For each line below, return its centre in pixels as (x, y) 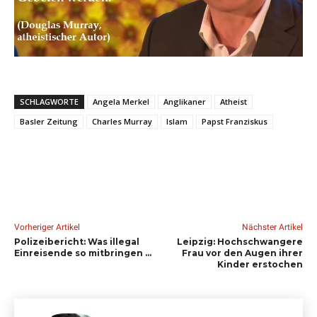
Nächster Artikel (272, 227)
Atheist (234, 101)
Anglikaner (185, 101)
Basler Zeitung (49, 121)
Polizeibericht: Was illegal (77, 241)
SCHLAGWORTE (49, 101)
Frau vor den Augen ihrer (242, 253)
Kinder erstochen (260, 264)
